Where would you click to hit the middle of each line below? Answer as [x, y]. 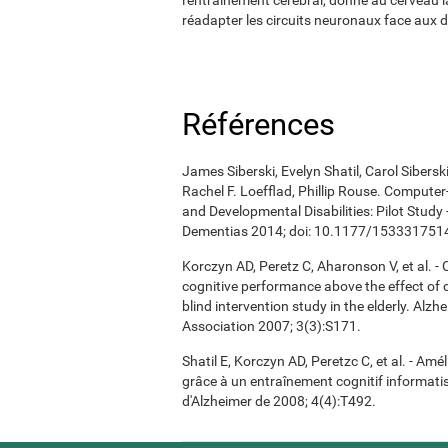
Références [258, 124]
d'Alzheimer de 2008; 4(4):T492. [279, 400]
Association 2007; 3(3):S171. [271, 325]
